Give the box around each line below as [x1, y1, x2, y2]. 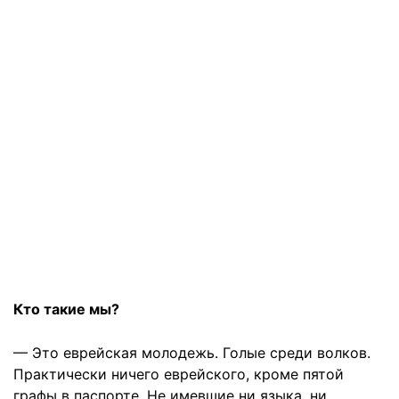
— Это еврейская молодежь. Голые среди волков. [13, 344, 370, 362]
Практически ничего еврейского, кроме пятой [13, 365, 344, 383]
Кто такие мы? [13, 300, 119, 318]
